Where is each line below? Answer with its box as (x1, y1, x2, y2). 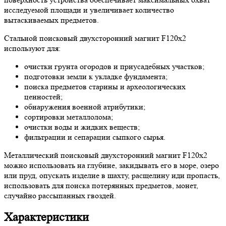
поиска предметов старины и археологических (24, 81, 186, 91)
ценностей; (24, 91, 63, 101)
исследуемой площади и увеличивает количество (4, 5, 174, 15)
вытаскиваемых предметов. (4, 15, 99, 25)
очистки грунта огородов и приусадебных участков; (24, 61, 204, 71)
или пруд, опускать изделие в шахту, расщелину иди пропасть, (4, 170, 220, 180)
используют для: (4, 43, 61, 53)
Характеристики (4, 210, 89, 224)
